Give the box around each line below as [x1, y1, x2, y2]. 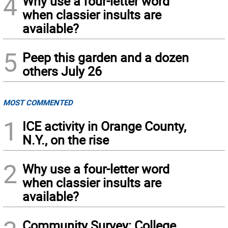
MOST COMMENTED [3, 97, 73, 108]
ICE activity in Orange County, [22, 118, 186, 135]
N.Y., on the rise [22, 131, 109, 149]
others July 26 [22, 63, 102, 80]
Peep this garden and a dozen [22, 49, 189, 66]
